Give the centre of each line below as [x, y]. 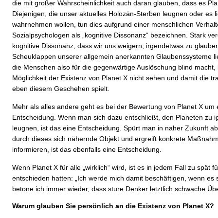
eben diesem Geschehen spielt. [61, 89]
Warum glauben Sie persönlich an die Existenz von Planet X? [113, 206]
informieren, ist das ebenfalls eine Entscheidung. [87, 149]
